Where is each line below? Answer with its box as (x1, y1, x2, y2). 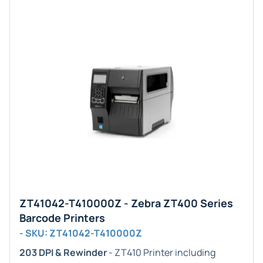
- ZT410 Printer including (107, 246, 215, 259)
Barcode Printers (19, 211, 105, 225)
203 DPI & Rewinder (19, 246, 107, 259)
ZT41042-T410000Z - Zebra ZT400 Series (19, 196, 233, 210)
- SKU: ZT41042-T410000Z (19, 227, 142, 240)
